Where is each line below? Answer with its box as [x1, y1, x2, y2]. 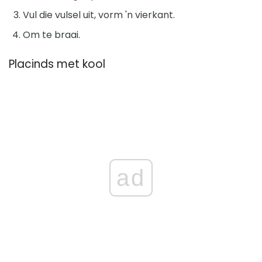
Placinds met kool [9, 56, 105, 72]
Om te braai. [23, 27, 80, 42]
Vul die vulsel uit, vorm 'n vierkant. [23, 8, 175, 22]
